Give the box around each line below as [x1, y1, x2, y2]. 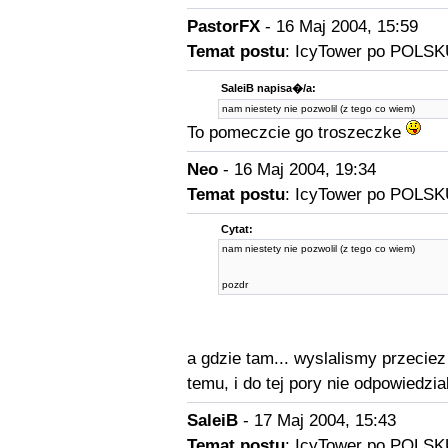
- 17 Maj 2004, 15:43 [237, 411, 396, 430]
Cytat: [221, 223, 253, 235]
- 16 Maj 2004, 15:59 [259, 17, 418, 36]
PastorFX [186, 17, 260, 36]
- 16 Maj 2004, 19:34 [217, 160, 376, 179]
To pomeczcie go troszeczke [186, 123, 406, 142]
